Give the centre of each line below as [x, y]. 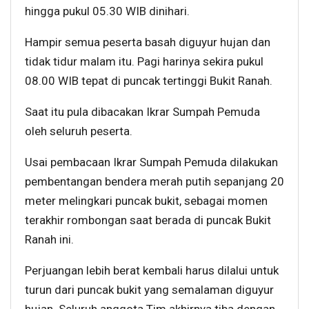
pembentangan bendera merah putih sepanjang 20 [154, 182]
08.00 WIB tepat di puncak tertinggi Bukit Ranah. [149, 81]
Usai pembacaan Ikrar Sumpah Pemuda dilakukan [151, 162]
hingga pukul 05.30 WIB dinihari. [107, 11]
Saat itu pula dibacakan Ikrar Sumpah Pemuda [142, 112]
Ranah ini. [49, 240]
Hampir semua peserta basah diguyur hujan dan [148, 42]
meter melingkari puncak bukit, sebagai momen [146, 201]
